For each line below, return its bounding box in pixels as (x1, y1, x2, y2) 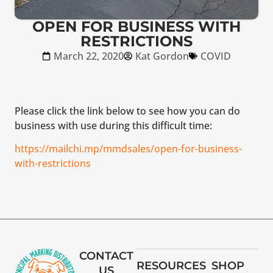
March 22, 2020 (54, 49, 124, 63)
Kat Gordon (135, 49, 189, 63)
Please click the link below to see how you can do (15, 104, 240, 118)
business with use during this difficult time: (15, 118, 212, 132)
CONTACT (79, 249, 133, 262)
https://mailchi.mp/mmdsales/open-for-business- (15, 142, 242, 156)
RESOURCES (136, 258, 206, 272)
